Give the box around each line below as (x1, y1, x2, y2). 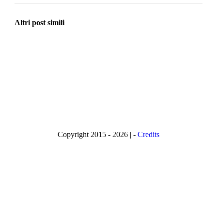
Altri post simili (15, 18, 64, 27)
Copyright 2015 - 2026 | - (58, 130, 138, 139)
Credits (138, 130, 159, 139)
